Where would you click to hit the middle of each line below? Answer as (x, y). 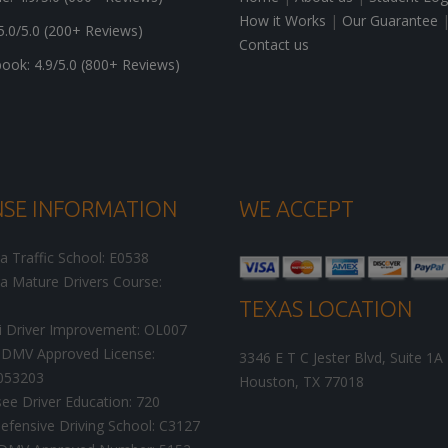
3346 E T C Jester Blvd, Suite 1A (341, 358)
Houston (267, 382)
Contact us (274, 45)
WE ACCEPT (296, 209)
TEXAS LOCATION (325, 309)
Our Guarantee (390, 21)
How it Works (282, 21)
